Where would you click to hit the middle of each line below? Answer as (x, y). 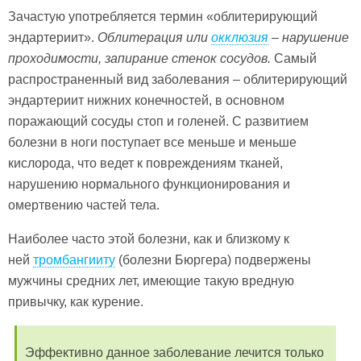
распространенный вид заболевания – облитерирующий (178, 79)
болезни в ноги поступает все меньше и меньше (152, 142)
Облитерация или (154, 37)
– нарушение (309, 37)
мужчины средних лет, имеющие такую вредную (151, 281)
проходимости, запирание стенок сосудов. (139, 58)
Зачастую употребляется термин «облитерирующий (163, 17)
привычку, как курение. (76, 302)
